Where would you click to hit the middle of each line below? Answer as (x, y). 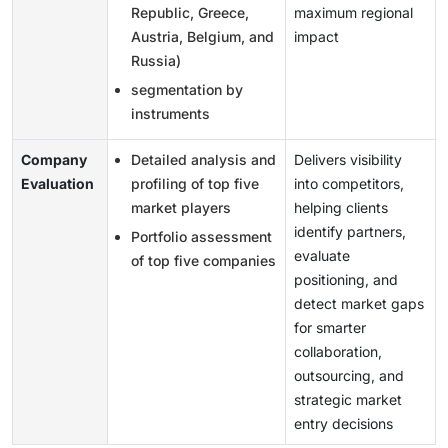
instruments (170, 114)
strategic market (348, 400)
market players (181, 208)
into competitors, (349, 184)
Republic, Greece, (190, 13)
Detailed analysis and (203, 160)
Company (54, 160)
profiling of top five (195, 184)
